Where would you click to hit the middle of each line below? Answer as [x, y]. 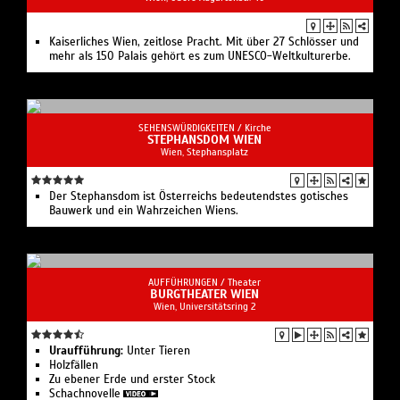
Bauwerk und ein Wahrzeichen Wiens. [144, 210]
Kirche [258, 127]
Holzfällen [74, 365]
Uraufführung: [86, 350]
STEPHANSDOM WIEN [204, 139]
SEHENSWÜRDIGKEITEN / [191, 127]
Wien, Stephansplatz [204, 151]
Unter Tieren [157, 350]
